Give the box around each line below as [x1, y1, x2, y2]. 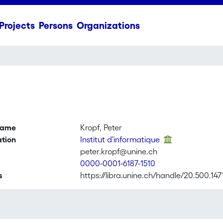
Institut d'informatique [80, 135, 162, 144]
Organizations [76, 20, 140, 31]
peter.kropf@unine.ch [80, 147, 158, 156]
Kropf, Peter [80, 123, 122, 132]
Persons [38, 20, 73, 31]
